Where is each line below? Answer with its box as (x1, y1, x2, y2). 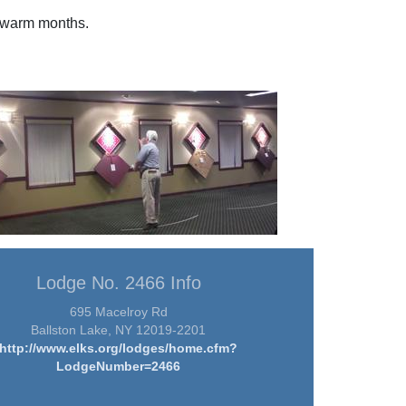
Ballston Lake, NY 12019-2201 (31, 323, 207, 337)
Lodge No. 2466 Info (35, 273, 201, 293)
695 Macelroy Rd (69, 304, 168, 319)
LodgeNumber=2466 (56, 359, 181, 373)
